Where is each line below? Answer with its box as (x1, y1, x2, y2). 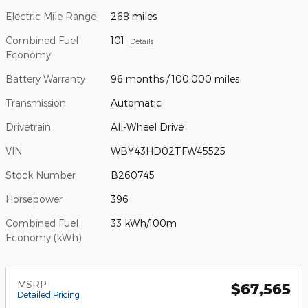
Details (130, 36, 154, 45)
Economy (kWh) (5, 231, 82, 243)
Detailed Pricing (17, 289, 80, 299)
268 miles (111, 10, 157, 22)
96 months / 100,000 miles (111, 72, 240, 85)
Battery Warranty (5, 72, 85, 85)
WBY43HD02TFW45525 (111, 144, 226, 157)
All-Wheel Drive (111, 120, 184, 133)
